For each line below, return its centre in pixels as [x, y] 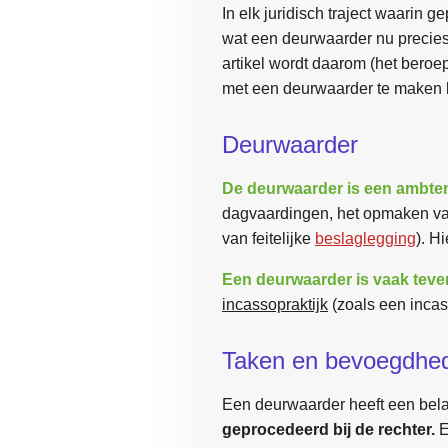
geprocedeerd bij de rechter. [328, 429]
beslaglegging [365, 238]
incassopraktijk [275, 304]
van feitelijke [266, 238]
